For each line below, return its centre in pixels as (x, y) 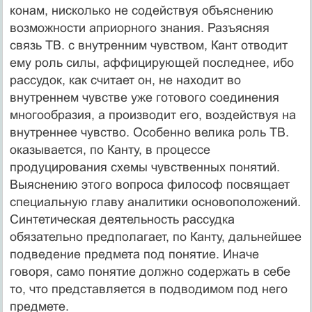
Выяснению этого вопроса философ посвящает (149, 184)
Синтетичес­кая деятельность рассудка (122, 219)
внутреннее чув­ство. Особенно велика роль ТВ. (149, 132)
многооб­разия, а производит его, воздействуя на (153, 115)
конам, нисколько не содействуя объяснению (141, 10)
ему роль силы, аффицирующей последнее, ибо (151, 62)
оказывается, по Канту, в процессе (110, 149)
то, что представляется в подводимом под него (148, 289)
